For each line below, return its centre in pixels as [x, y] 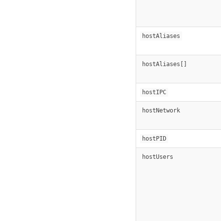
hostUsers [158, 157]
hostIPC [154, 92]
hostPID [154, 138]
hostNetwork [161, 110]
